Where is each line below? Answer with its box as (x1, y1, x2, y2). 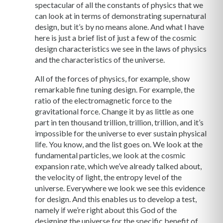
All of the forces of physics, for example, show (35, 74, 190, 84)
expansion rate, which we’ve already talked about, (35, 161, 202, 171)
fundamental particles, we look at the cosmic (35, 150, 186, 160)
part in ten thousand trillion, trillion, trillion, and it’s (35, 117, 204, 127)
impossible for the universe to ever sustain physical (35, 128, 207, 138)
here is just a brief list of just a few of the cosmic (35, 33, 197, 43)
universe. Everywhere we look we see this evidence (35, 183, 205, 193)
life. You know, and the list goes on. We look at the (35, 139, 203, 149)
